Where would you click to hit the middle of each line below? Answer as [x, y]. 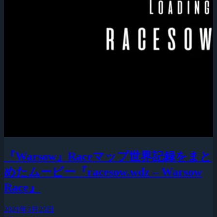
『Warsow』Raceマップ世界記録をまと [108, 157]
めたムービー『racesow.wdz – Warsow [103, 172]
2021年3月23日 [29, 209]
